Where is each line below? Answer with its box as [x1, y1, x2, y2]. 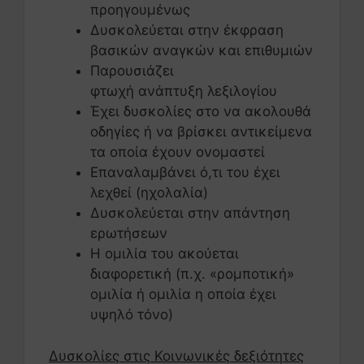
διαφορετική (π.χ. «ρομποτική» [90, 266, 294, 283]
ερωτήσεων [90, 225, 167, 242]
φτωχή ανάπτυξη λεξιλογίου [90, 83, 277, 100]
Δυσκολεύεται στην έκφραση [90, 22, 284, 39]
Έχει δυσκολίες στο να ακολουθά [90, 103, 311, 120]
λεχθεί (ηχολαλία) [90, 184, 208, 201]
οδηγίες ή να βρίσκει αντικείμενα [90, 123, 312, 141]
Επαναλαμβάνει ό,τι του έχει [90, 164, 280, 181]
